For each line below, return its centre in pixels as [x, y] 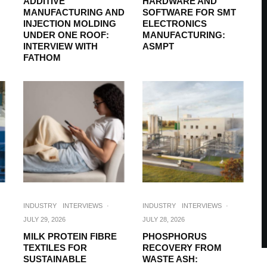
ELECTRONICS [175, 24]
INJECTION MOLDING [70, 24]
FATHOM [42, 58]
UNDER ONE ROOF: [66, 35]
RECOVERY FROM [182, 248]
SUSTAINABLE [55, 259]
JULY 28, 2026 [164, 219]
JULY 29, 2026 [44, 219]
